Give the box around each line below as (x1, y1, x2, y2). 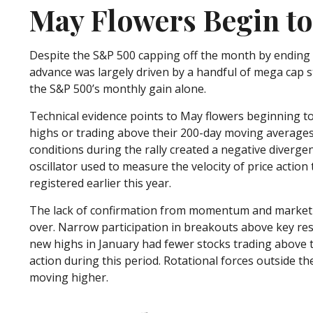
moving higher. (29, 270, 108, 286)
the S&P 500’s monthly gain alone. (29, 81, 206, 97)
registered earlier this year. (29, 175, 171, 191)
